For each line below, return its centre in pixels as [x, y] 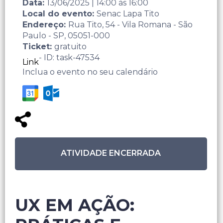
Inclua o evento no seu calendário [90, 72]
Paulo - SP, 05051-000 [66, 36]
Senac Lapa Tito [128, 14]
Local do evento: [59, 14]
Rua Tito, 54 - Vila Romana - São [130, 25]
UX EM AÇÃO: [75, 205]
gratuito [70, 47]
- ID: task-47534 [69, 58]
